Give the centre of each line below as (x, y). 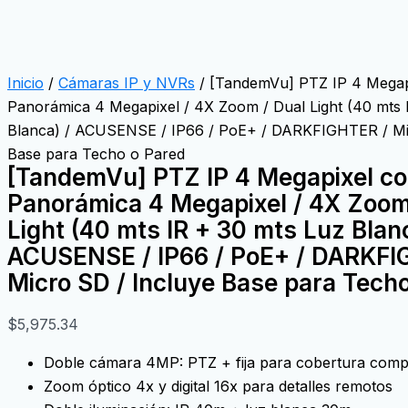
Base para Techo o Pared (96, 153)
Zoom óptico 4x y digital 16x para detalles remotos (218, 386)
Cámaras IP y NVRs (127, 82)
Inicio (25, 82)
